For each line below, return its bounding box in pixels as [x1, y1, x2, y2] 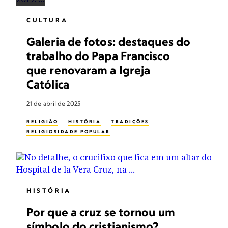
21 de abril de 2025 [26, 100, 80, 107]
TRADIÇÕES [111, 119, 149, 124]
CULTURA [26, 16, 68, 24]
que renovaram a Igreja [26, 63, 151, 77]
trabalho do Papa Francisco [26, 49, 170, 63]
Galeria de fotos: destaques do [26, 35, 191, 48]
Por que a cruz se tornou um [26, 205, 175, 219]
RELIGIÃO [26, 119, 58, 124]
